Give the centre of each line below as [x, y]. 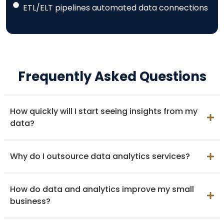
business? [30, 201]
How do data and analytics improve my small [102, 189]
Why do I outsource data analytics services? [100, 156]
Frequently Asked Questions [112, 76]
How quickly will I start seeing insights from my [104, 111]
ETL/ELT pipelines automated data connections [115, 7]
